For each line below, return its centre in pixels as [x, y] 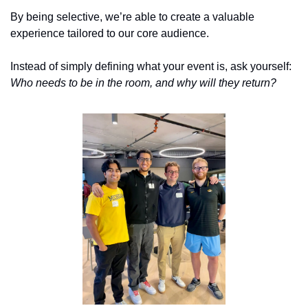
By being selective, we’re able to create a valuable [132, 17]
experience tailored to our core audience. [111, 34]
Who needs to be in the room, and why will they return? [143, 83]
